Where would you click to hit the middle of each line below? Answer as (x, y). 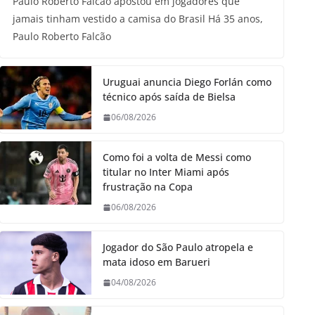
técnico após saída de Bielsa (169, 97)
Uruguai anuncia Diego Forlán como (187, 82)
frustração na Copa (148, 187)
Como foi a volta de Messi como (177, 157)
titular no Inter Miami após (166, 172)
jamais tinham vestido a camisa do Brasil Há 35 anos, (138, 19)
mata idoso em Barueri (156, 262)
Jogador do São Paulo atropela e (178, 247)
